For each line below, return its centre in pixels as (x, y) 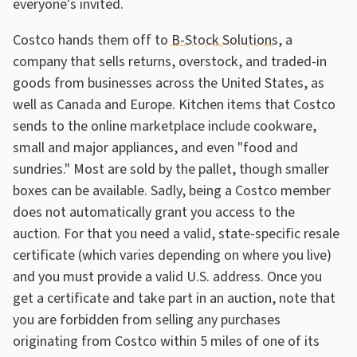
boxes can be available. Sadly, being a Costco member (172, 190)
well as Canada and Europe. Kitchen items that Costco (174, 104)
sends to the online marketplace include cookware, (165, 126)
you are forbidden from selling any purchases (147, 320)
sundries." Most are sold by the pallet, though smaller (171, 169)
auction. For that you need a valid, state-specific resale (176, 233)
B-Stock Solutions (225, 40)
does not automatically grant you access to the (154, 212)
